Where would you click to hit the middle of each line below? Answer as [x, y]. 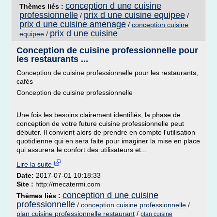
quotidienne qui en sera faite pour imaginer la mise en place [108, 141]
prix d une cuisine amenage [73, 24]
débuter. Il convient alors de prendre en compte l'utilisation [106, 132]
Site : [26, 184]
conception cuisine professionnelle [133, 205]
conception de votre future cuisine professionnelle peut [100, 124]
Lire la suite [35, 164]
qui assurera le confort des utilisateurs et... [82, 150]
